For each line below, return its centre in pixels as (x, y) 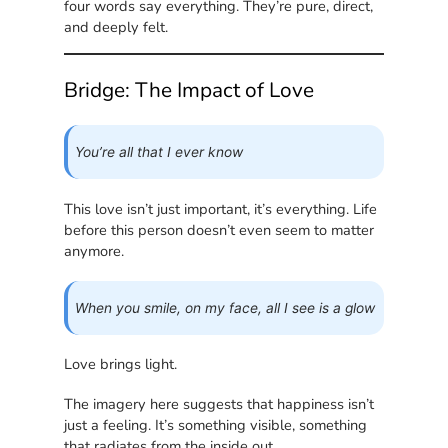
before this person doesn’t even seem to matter (219, 229)
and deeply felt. (116, 27)
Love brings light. (121, 364)
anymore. (94, 250)
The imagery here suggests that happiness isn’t (219, 404)
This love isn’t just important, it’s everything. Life (221, 208)
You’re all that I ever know (159, 152)
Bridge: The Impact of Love (189, 89)
